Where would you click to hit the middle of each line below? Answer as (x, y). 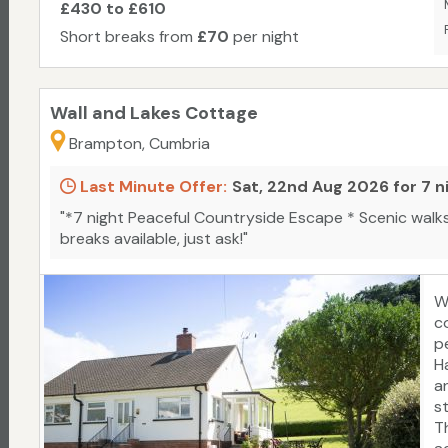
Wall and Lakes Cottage (154, 113)
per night (264, 37)
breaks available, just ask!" (154, 239)
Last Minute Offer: (151, 187)
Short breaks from (128, 37)
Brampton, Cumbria (139, 144)
